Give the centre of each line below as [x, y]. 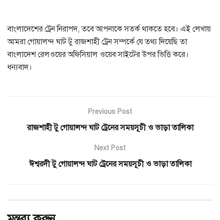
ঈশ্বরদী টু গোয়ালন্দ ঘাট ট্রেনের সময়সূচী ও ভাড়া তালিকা [110, 164]
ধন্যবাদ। [20, 67]
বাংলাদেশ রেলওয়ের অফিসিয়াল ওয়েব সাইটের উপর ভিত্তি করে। [98, 54]
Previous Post [110, 111]
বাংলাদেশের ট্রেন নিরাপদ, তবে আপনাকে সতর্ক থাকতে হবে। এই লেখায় [109, 29]
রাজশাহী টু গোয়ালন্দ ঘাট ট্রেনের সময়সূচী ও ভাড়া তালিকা [110, 127]
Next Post [110, 148]
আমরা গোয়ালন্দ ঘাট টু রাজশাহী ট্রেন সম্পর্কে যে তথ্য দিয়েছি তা [97, 41]
